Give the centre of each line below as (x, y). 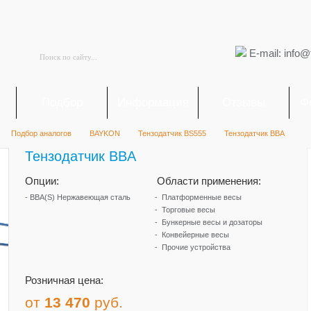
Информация (153, 102)
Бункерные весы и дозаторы (212, 222)
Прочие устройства (196, 247)
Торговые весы (188, 210)
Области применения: (209, 181)
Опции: (42, 181)
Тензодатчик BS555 (172, 133)
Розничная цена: (64, 280)
